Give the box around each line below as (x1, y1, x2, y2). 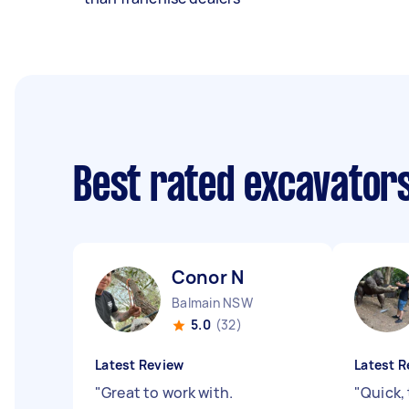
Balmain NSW (172, 294, 253, 311)
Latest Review (95, 356, 184, 373)
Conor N (172, 265, 245, 289)
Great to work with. (101, 383, 234, 403)
